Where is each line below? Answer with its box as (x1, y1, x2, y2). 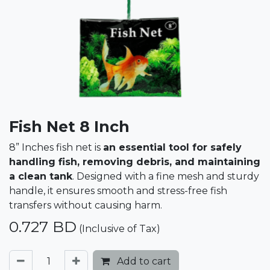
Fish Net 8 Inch (9, 118, 130, 136)
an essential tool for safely (103, 142, 242, 153)
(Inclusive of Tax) (79, 223, 160, 234)
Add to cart (115, 256, 171, 267)
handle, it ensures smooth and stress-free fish (9, 185, 227, 196)
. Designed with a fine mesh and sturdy (72, 171, 259, 182)
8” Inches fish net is (9, 142, 103, 153)
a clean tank (9, 171, 72, 182)
